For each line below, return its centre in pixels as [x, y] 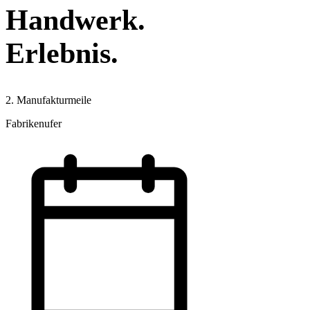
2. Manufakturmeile [48, 100]
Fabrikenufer [34, 123]
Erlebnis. [62, 53]
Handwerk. [75, 20]
